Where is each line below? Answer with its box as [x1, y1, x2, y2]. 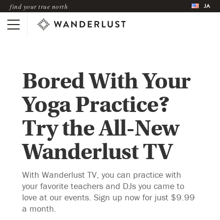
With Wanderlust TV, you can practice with [22, 168, 181, 180]
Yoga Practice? [22, 91, 169, 118]
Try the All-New [22, 114, 179, 142]
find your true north [10, 1, 68, 11]
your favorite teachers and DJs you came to [22, 180, 184, 192]
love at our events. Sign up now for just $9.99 [22, 191, 195, 203]
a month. [22, 202, 56, 214]
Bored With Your [22, 67, 191, 95]
